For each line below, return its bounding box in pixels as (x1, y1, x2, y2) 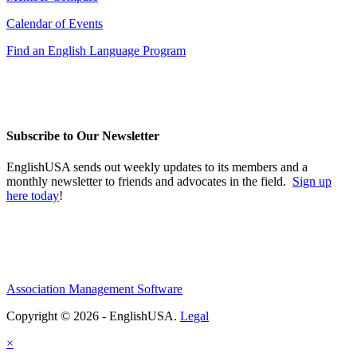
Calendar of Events (6, 16, 103, 30)
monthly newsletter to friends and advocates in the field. (6, 175, 292, 189)
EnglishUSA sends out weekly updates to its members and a (6, 160, 308, 175)
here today (6, 189, 59, 203)
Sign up (292, 175, 331, 189)
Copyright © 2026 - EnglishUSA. (6, 309, 180, 324)
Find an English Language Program (6, 43, 186, 57)
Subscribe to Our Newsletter (6, 129, 159, 143)
